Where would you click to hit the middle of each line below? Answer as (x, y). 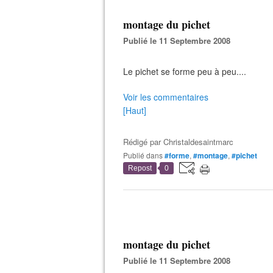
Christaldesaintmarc (198, 142)
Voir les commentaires (166, 97)
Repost (140, 168)
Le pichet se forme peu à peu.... (185, 71)
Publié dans (145, 155)
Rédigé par (143, 142)
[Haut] (135, 110)
